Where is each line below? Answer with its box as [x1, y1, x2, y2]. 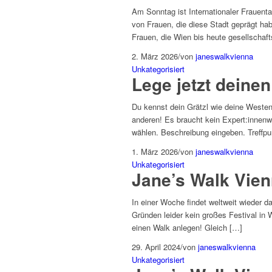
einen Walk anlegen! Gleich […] [132, 221, 242, 233]
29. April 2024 [132, 240, 180, 253]
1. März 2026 [132, 145, 178, 157]
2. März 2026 [132, 50, 178, 62]
